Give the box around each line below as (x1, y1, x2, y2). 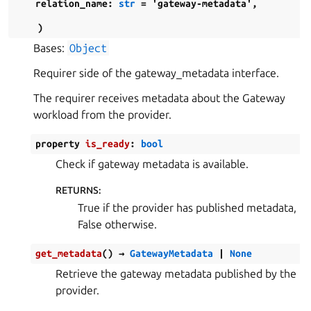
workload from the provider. (33, 108, 171, 121)
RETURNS (56, 185, 99, 196)
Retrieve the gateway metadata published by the (56, 267, 296, 280)
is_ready (85, 138, 130, 149)
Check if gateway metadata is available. (56, 158, 249, 170)
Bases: (33, 42, 67, 54)
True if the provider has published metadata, (78, 201, 296, 214)
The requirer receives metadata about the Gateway (33, 92, 285, 104)
